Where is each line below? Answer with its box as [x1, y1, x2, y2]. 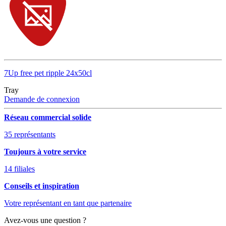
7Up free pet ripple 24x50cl [4, 69, 92, 78]
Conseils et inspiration [4, 182, 79, 191]
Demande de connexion [4, 95, 80, 104]
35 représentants [4, 130, 55, 139]
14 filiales [4, 164, 35, 174]
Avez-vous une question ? [4, 216, 86, 225]
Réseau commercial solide [4, 113, 91, 122]
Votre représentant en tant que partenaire [4, 199, 132, 208]
